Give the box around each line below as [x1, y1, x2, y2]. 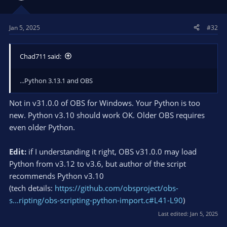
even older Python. [9, 122, 75, 133]
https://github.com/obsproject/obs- [55, 183, 178, 194]
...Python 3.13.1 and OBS [20, 75, 93, 85]
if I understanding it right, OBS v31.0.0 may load [26, 146, 197, 157]
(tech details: [9, 183, 55, 194]
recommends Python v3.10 [9, 171, 104, 181]
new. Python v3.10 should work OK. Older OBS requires [9, 110, 205, 121]
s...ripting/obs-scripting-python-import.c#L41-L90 [9, 195, 183, 206]
